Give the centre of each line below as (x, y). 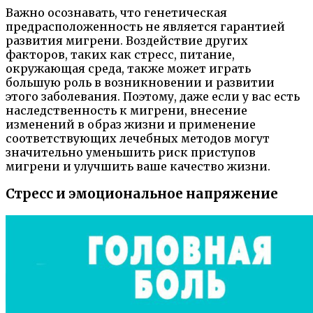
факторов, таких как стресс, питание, (120, 54)
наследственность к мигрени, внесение (126, 110)
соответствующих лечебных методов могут (138, 138)
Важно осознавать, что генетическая (116, 12)
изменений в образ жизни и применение (131, 124)
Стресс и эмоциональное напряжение (142, 194)
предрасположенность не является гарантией (145, 26)
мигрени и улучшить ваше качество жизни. (138, 166)
